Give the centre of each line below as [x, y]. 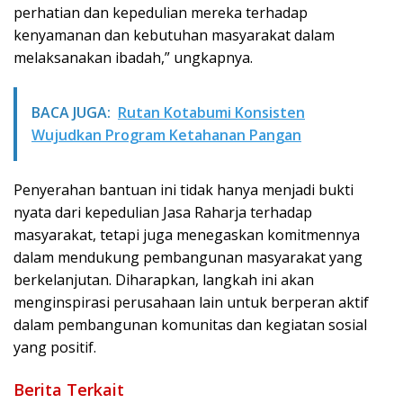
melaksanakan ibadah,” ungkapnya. [133, 57]
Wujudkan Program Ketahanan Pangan [166, 134]
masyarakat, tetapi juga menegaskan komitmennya [187, 234]
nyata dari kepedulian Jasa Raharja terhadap [163, 212]
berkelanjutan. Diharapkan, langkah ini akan [164, 279]
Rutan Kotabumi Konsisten [211, 112]
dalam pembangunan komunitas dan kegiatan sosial [190, 324]
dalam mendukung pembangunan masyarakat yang [188, 257]
